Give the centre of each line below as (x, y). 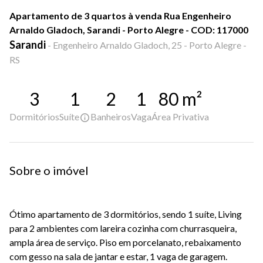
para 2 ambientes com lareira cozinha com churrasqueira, (123, 228)
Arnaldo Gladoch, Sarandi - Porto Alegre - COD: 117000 (129, 30)
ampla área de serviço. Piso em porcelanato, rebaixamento (125, 242)
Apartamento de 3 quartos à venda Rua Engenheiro (120, 16)
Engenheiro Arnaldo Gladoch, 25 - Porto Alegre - (150, 45)
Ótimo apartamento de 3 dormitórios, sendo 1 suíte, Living (126, 214)
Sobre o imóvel (49, 171)
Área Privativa (180, 117)
